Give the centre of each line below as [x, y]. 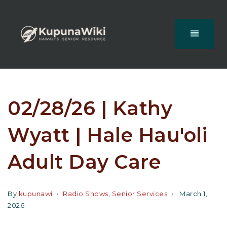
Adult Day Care [84, 162]
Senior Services [139, 193]
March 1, [192, 193]
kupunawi [35, 193]
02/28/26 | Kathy [90, 108]
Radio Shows [86, 193]
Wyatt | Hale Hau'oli [107, 135]
